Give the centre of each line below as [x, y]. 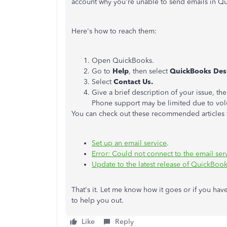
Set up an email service [129, 143]
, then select [149, 71]
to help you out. [98, 200]
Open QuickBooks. [123, 61]
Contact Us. [133, 82]
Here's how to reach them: [114, 31]
